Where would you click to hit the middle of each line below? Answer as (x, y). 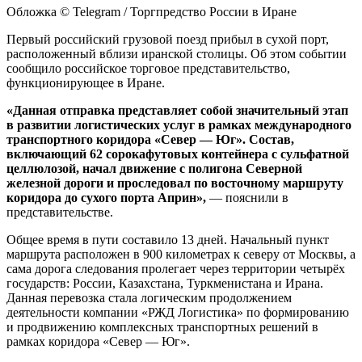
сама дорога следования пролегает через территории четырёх (176, 268)
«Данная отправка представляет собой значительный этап (177, 110)
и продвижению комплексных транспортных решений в (162, 326)
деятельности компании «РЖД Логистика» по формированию (178, 312)
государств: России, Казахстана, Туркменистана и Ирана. (165, 283)
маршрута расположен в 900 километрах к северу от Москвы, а (181, 254)
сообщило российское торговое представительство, (148, 68)
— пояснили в (249, 197)
